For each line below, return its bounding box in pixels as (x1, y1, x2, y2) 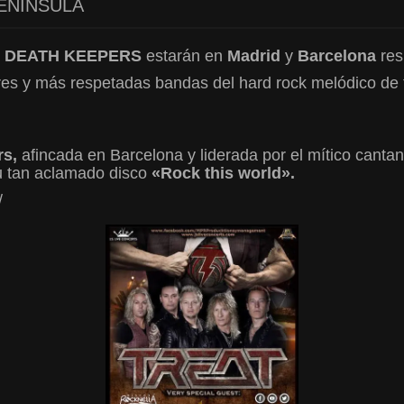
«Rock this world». (147, 163, 304, 182)
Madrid (227, 46, 280, 65)
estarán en (142, 46, 227, 65)
